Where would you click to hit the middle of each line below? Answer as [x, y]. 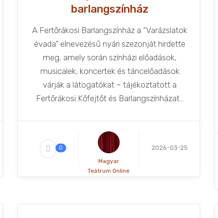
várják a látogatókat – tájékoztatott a [110, 85]
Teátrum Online [109, 171]
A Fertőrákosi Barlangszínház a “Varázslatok [110, 30]
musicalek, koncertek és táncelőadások [110, 71]
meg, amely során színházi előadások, [110, 57]
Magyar [109, 161]
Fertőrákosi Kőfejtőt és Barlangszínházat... [110, 98]
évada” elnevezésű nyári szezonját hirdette [110, 44]
